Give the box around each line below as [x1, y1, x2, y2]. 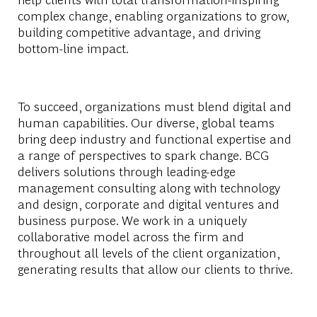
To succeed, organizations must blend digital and [17, 97, 292, 114]
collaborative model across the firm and [17, 227, 244, 244]
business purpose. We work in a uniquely [17, 211, 247, 228]
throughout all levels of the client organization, [17, 243, 279, 260]
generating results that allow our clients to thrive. [17, 260, 292, 277]
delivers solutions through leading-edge [17, 162, 236, 179]
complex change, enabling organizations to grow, [17, 6, 289, 23]
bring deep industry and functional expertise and [17, 129, 292, 146]
